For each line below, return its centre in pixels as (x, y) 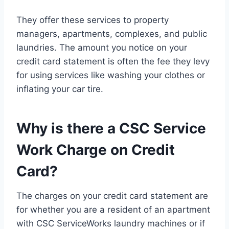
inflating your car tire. (60, 89)
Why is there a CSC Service (111, 129)
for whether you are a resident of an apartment (113, 210)
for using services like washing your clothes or (111, 75)
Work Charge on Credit (96, 150)
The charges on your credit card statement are (112, 196)
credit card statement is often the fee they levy (113, 62)
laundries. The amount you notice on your (102, 48)
